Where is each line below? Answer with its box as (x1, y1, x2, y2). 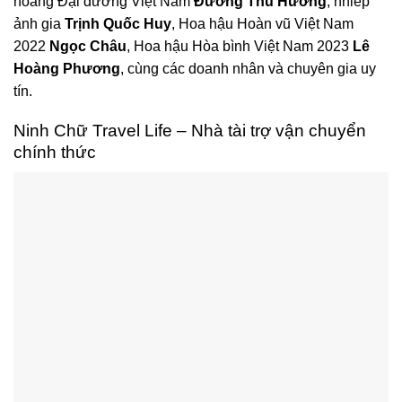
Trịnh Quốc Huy (65, 15, 171, 31)
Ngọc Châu (49, 38, 127, 54)
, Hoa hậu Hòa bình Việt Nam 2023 (127, 38, 353, 54)
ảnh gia (13, 15, 65, 31)
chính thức (13, 143, 96, 162)
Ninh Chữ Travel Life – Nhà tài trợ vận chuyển (13, 121, 366, 141)
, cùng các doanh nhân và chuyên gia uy (120, 60, 376, 76)
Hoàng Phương (13, 60, 120, 76)
